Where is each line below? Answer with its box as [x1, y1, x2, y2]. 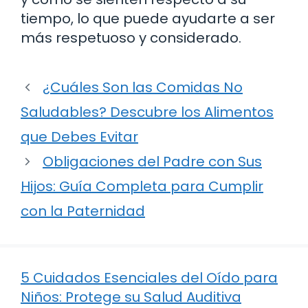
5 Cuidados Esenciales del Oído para [21, 268, 278, 288]
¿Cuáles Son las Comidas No [43, 78, 243, 98]
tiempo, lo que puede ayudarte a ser [21, 9, 275, 29]
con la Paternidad [21, 201, 145, 221]
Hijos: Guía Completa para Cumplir [21, 177, 263, 197]
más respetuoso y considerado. [21, 28, 241, 48]
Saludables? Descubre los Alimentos [21, 102, 274, 122]
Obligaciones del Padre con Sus [43, 152, 262, 172]
